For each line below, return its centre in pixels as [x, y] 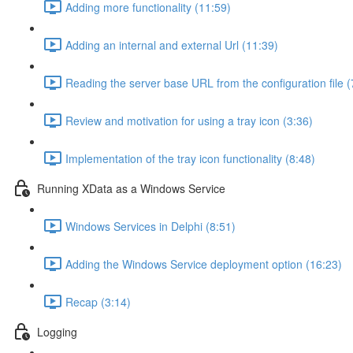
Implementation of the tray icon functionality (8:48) [190, 158]
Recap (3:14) [98, 301]
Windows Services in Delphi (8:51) [150, 226]
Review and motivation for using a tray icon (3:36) [189, 120]
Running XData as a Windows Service [131, 188]
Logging [57, 331]
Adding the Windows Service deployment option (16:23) [204, 264]
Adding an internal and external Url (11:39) [172, 45]
